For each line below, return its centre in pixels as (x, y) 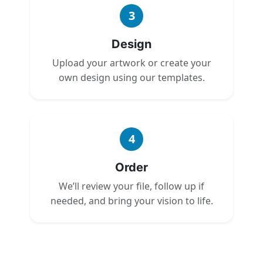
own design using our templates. (131, 77)
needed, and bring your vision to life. (131, 200)
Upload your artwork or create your (131, 63)
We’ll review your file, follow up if (131, 186)
